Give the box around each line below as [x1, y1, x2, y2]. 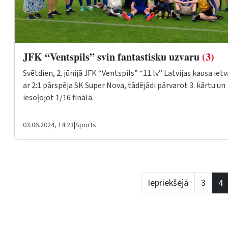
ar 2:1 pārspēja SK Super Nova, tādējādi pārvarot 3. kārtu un [23, 79, 225, 91]
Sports [75, 120, 96, 130]
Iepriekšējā [148, 176, 188, 189]
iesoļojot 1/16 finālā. [23, 92, 94, 103]
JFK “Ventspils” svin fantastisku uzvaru [23, 49, 202, 64]
